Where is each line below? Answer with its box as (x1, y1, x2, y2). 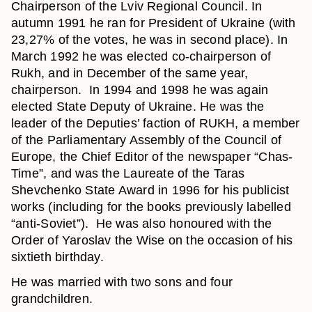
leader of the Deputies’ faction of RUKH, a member (11, 116, 300, 130)
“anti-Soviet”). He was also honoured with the (11, 217, 272, 231)
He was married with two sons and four (11, 275, 233, 289)
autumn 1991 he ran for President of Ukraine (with (11, 16, 296, 30)
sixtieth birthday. (11, 250, 104, 264)
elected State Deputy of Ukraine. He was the (11, 100, 265, 114)
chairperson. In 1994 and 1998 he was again (11, 83, 269, 97)
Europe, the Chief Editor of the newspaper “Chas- (11, 150, 293, 164)
